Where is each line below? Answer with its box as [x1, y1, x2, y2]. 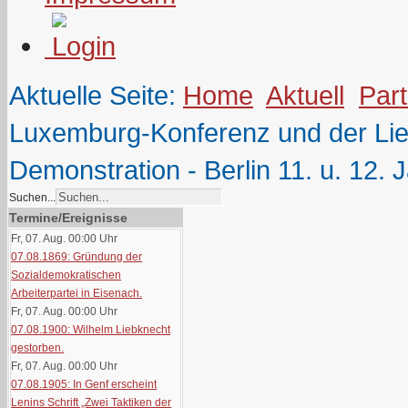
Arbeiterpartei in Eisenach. [11, 287, 143, 300]
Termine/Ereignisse [9, 210, 127, 225]
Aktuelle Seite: [9, 80, 183, 110]
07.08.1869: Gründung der [11, 250, 143, 263]
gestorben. [11, 342, 65, 354]
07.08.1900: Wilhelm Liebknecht [11, 323, 171, 336]
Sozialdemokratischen [11, 269, 122, 281]
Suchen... [9, 191, 56, 204]
